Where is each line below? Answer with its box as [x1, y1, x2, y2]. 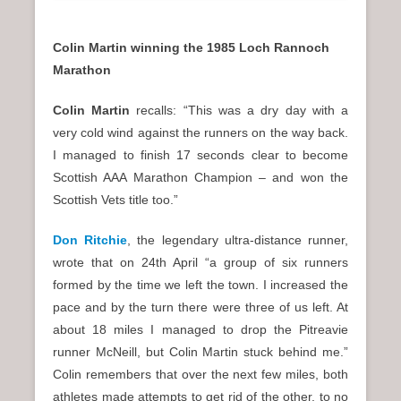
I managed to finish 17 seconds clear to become [53, 148, 348, 163]
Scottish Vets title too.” [53, 192, 178, 208]
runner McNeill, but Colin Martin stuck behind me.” [53, 345, 348, 360]
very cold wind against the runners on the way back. [53, 125, 348, 141]
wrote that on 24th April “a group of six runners [53, 255, 348, 270]
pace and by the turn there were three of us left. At [53, 300, 348, 315]
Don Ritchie [53, 233, 128, 248]
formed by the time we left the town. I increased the [53, 277, 348, 293]
